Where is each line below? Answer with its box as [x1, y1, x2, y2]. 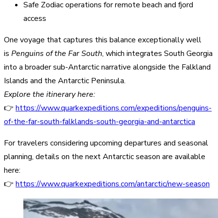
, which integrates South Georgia [102, 48, 213, 59]
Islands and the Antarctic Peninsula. [4, 75, 127, 86]
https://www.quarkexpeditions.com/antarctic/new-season [16, 178, 210, 189]
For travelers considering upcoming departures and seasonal [4, 137, 208, 148]
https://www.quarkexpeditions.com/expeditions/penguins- [16, 102, 212, 113]
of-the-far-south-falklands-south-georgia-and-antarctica [4, 116, 195, 127]
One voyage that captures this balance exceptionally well [4, 34, 201, 45]
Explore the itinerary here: [4, 89, 95, 100]
